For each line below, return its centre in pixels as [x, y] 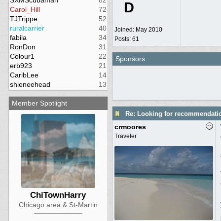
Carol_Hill [25, 9]
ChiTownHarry [58, 195]
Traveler [125, 136]
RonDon [22, 47]
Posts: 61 [127, 39]
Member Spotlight [39, 103]
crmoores [130, 127]
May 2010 [149, 30]
